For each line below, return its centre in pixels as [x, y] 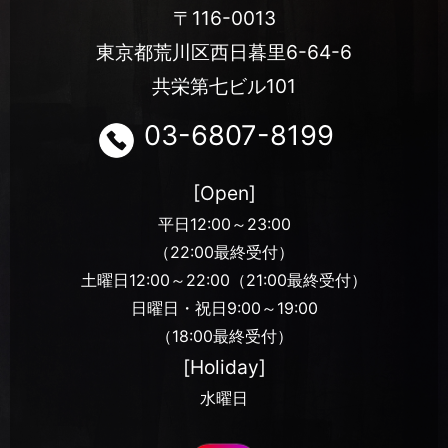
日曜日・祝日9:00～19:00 [224, 308]
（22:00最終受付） [224, 252]
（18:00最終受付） [224, 336]
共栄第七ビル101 [224, 85]
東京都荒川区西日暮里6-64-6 [224, 51]
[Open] [224, 193]
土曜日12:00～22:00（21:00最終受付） [224, 280]
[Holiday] [224, 367]
